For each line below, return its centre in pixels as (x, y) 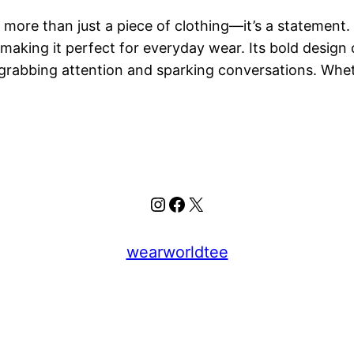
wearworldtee (177, 252)
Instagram (193, 203)
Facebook (211, 203)
